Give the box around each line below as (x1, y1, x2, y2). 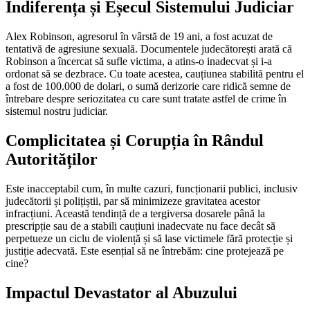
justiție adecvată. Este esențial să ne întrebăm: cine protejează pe (6, 245, 284, 257)
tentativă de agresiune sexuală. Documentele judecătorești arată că (6, 43, 292, 55)
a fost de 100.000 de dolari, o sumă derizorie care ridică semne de (6, 80, 291, 93)
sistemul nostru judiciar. (6, 105, 108, 118)
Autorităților (6, 150, 98, 169)
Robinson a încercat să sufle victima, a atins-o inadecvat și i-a (6, 55, 272, 68)
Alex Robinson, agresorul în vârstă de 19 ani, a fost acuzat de (6, 30, 273, 43)
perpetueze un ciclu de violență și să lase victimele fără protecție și (6, 232, 293, 245)
